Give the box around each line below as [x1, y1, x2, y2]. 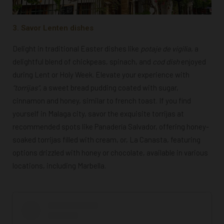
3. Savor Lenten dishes [12, 23, 93, 32]
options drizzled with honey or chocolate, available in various [12, 147, 208, 157]
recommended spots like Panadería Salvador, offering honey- [12, 121, 209, 131]
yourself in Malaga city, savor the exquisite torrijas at [12, 108, 184, 118]
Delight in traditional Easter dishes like [12, 43, 140, 53]
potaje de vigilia [140, 43, 191, 53]
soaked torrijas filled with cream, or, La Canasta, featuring [12, 134, 200, 144]
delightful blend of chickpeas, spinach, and [12, 56, 151, 66]
